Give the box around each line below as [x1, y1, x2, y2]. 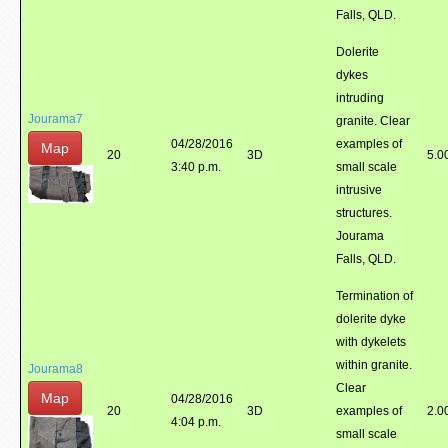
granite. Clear [336, 114, 410, 128]
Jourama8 [28, 362, 83, 376]
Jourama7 [28, 112, 83, 126]
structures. [336, 206, 392, 220]
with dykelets [336, 335, 406, 349]
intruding [336, 91, 384, 105]
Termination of [336, 289, 413, 303]
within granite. [336, 358, 412, 372]
